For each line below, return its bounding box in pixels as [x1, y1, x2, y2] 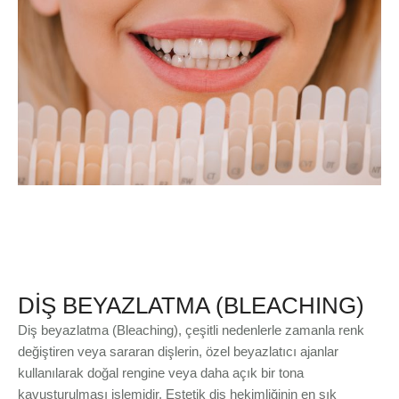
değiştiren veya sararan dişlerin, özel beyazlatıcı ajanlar [18, 344, 338, 360]
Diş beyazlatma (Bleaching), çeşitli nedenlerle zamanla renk [18, 322, 364, 338]
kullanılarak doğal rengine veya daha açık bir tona [18, 365, 304, 381]
